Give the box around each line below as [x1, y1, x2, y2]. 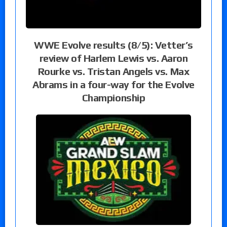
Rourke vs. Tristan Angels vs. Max [37, 65, 190, 77]
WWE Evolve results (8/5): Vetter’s [34, 39, 193, 51]
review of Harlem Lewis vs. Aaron [39, 52, 188, 64]
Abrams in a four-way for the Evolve [32, 78, 195, 90]
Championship [82, 91, 145, 103]
